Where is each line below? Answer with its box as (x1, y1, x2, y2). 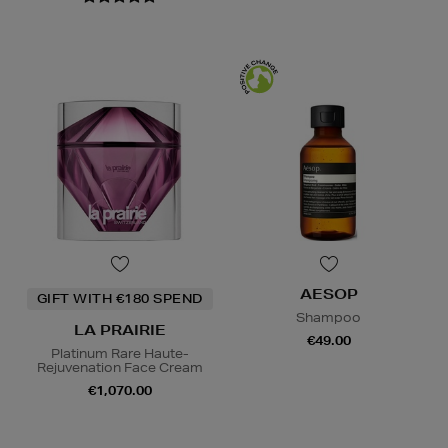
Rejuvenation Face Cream (36, 359, 203, 377)
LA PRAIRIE (73, 321, 166, 340)
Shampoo (296, 309, 361, 327)
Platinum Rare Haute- (50, 345, 189, 363)
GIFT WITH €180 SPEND (36, 290, 203, 308)
